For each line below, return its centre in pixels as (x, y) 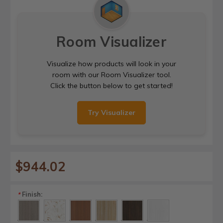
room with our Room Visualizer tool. (111, 74)
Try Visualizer (111, 112)
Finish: (31, 194)
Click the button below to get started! (111, 85)
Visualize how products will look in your (111, 63)
